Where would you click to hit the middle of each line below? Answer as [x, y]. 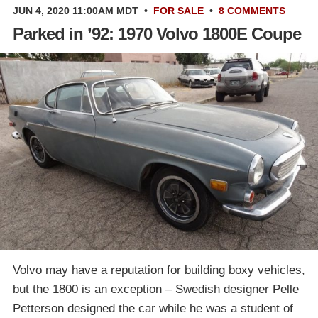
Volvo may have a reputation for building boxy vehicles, [159, 270]
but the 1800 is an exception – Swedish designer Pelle [156, 289]
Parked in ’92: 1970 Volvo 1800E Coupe [157, 33]
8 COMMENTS [252, 10]
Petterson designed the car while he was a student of [153, 308]
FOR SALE [179, 10]
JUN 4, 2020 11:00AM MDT [76, 10]
